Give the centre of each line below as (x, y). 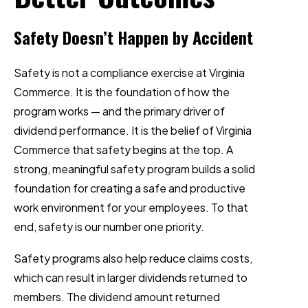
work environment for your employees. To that (131, 207)
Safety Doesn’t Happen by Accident (133, 37)
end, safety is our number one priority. (109, 227)
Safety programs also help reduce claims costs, (133, 258)
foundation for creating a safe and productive (130, 188)
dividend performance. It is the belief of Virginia (133, 130)
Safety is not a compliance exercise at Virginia (129, 73)
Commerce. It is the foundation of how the (122, 92)
